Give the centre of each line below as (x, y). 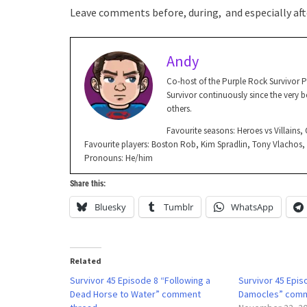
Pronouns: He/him (119, 158)
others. (179, 108)
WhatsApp (252, 207)
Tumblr (179, 207)
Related (86, 260)
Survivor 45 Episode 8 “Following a (140, 280)
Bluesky (110, 207)
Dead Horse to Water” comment (135, 294)
